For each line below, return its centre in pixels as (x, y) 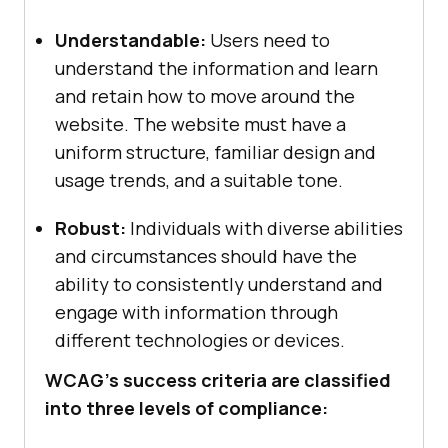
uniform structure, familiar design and (215, 152)
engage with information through (196, 312)
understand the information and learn (216, 68)
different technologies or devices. (200, 340)
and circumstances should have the (206, 256)
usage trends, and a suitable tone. (199, 180)
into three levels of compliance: (186, 408)
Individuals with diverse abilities (264, 228)
